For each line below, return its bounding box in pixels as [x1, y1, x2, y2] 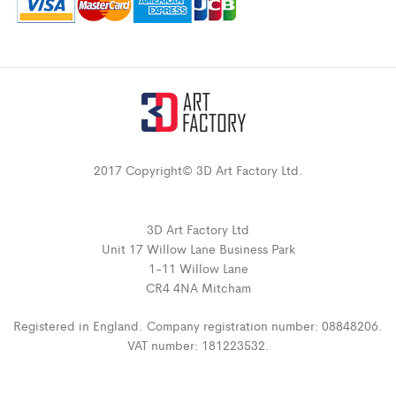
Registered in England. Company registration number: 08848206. [13, 316, 383, 334]
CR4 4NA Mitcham [145, 278, 251, 296]
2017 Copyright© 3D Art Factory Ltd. [93, 161, 303, 179]
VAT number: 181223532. [126, 336, 270, 354]
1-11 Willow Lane [148, 259, 248, 277]
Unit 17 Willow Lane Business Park [101, 240, 295, 257]
